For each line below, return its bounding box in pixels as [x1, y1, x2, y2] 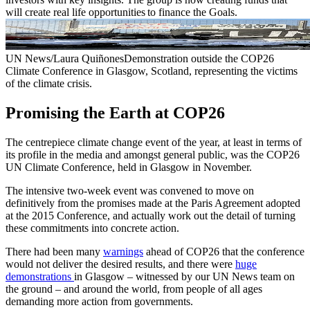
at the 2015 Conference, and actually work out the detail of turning [6, 209, 295, 221]
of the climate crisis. [6, 77, 92, 89]
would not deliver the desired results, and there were [6, 257, 235, 270]
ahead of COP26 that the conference [143, 245, 304, 257]
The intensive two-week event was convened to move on [6, 184, 254, 197]
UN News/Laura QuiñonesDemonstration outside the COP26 [6, 52, 274, 64]
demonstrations [6, 270, 74, 282]
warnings [103, 245, 143, 257]
